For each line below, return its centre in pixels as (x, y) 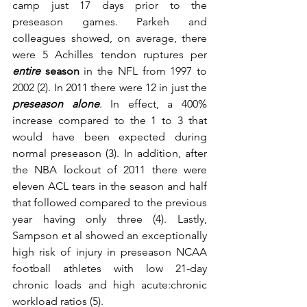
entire (26, 71)
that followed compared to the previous (110, 202)
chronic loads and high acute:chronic (110, 285)
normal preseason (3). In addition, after (110, 153)
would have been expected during (110, 137)
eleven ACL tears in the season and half (110, 186)
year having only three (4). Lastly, (110, 219)
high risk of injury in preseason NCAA (110, 252)
